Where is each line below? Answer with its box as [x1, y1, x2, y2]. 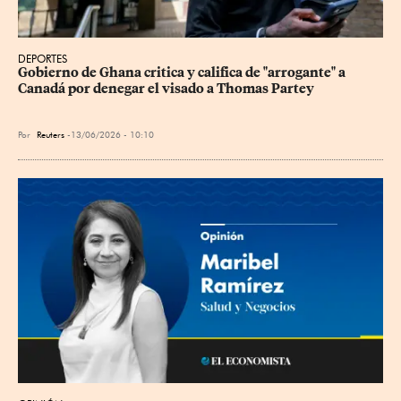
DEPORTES [18, 51, 67, 65]
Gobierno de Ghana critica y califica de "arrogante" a [18, 64, 348, 81]
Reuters [37, 128, 64, 140]
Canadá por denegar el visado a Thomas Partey [18, 80, 314, 97]
